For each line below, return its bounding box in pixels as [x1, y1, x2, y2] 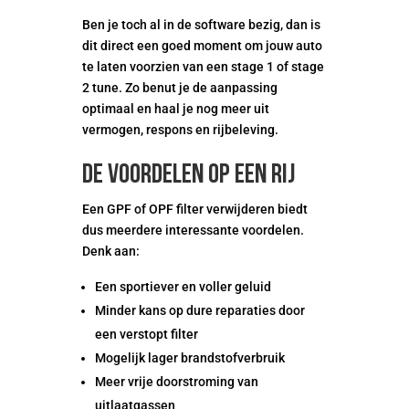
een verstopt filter [94, 327, 198, 341]
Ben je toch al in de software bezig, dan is [81, 17, 320, 32]
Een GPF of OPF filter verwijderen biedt [81, 202, 308, 216]
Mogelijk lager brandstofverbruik [94, 351, 285, 365]
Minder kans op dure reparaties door [94, 303, 305, 318]
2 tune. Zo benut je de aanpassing [81, 80, 278, 95]
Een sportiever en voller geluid [94, 279, 271, 294]
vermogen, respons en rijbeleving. [81, 122, 278, 137]
